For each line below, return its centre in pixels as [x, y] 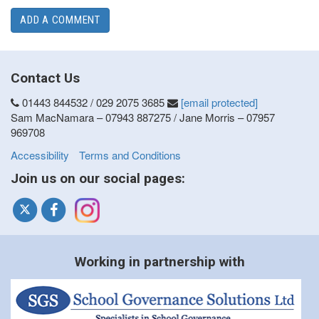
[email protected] [219, 103]
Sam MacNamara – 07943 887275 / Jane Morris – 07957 [143, 117]
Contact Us [45, 78]
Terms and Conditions [130, 155]
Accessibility [40, 155]
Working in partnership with [159, 262]
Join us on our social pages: [98, 179]
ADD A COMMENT [60, 20]
